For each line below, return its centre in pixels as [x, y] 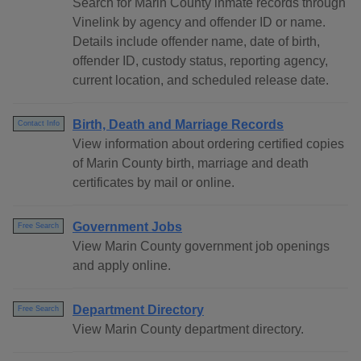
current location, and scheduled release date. [201, 81]
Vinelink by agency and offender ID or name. [199, 23]
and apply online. [122, 266]
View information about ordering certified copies [208, 144]
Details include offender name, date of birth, [196, 42]
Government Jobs [127, 227]
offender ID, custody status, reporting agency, [200, 61]
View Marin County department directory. [188, 330]
